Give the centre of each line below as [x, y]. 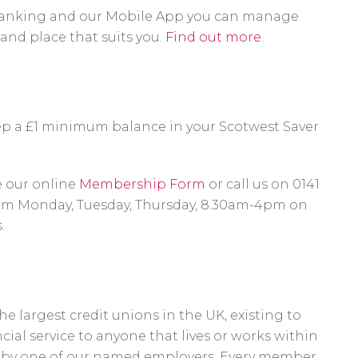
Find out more [213, 37]
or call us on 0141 [263, 184]
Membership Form [142, 184]
